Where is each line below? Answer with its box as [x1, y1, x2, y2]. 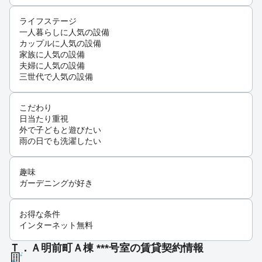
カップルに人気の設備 [19, 39, 101, 49]
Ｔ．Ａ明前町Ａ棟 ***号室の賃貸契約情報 [9, 242, 204, 254]
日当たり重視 [19, 114, 68, 124]
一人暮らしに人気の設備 [19, 27, 109, 37]
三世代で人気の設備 [19, 72, 93, 82]
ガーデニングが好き [19, 178, 93, 188]
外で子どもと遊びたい [19, 125, 101, 135]
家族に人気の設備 [19, 50, 85, 60]
